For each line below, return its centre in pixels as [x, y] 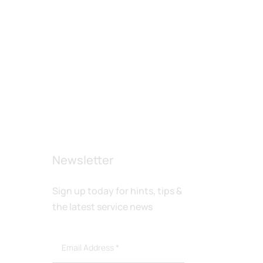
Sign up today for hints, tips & [118, 191]
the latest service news [103, 207]
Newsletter [83, 160]
